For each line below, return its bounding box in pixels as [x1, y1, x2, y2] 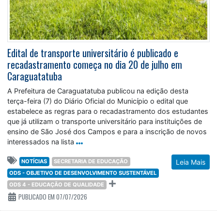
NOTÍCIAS [21, 158, 47, 165]
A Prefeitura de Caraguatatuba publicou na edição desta [7, 87, 188, 95]
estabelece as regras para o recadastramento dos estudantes [7, 107, 208, 115]
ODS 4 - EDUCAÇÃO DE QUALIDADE [9, 181, 105, 188]
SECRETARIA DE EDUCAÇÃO [54, 158, 128, 165]
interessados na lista [7, 138, 74, 146]
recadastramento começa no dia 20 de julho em [7, 57, 182, 72]
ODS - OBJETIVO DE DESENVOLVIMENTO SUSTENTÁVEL [9, 170, 157, 176]
